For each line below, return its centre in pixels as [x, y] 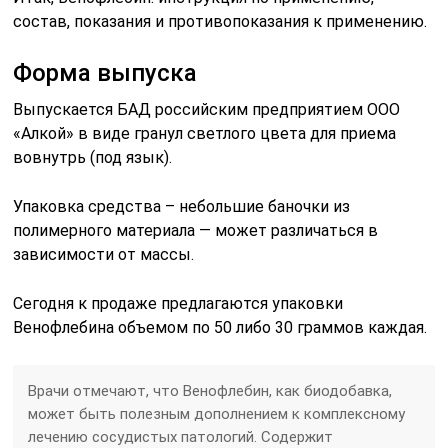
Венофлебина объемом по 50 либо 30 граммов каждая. [220, 327]
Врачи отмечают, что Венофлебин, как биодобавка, [210, 390]
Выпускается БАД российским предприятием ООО [207, 109]
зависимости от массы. [104, 254]
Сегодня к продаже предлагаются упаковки [178, 303]
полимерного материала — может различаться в [196, 230]
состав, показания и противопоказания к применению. [220, 21]
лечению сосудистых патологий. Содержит [181, 436]
